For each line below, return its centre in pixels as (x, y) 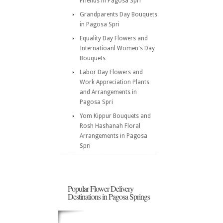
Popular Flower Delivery (101, 188)
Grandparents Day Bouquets (118, 14)
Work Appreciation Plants (114, 82)
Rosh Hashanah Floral (110, 126)
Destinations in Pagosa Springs (109, 196)
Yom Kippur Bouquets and (115, 116)
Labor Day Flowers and (111, 72)
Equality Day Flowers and (114, 38)
